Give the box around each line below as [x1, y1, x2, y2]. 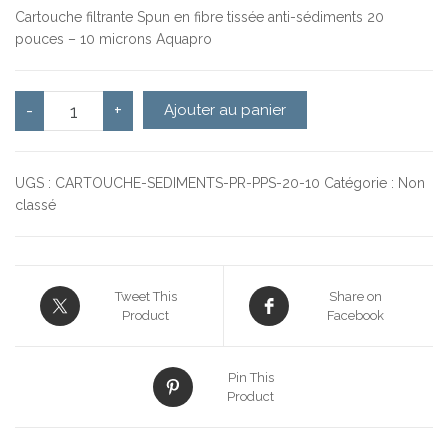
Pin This [227, 370, 274, 385]
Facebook [326, 308, 384, 323]
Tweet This [114, 289, 177, 304]
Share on [328, 289, 382, 304]
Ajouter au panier [164, 101, 287, 119]
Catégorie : [324, 175, 398, 191]
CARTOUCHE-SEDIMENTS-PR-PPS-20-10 [55, 175, 320, 191]
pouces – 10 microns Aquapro [15, 31, 212, 47]
